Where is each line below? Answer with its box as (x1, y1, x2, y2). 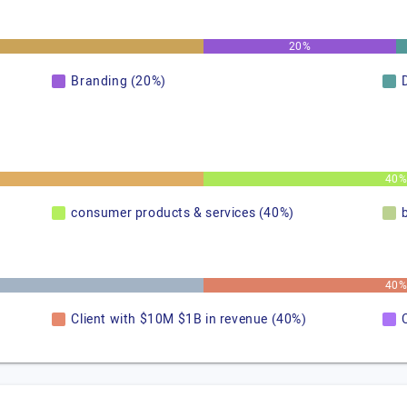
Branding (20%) (71, 72, 166, 91)
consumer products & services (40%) (71, 203, 294, 223)
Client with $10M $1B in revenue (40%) (71, 310, 307, 329)
